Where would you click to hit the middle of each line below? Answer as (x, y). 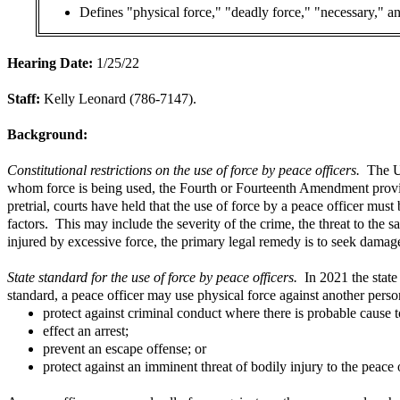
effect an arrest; (86, 330)
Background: (47, 134)
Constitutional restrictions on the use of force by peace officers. (187, 170)
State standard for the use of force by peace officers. (152, 277)
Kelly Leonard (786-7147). (120, 98)
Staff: (25, 98)
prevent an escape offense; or (125, 348)
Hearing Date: (50, 62)
